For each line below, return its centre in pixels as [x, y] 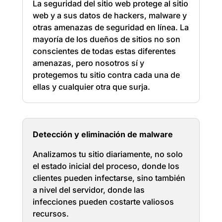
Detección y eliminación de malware [103, 134]
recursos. [52, 214]
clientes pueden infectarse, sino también [109, 178]
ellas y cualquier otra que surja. [91, 87]
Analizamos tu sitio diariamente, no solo [108, 154]
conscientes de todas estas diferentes [104, 51]
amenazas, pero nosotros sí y [88, 63]
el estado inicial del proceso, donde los [106, 166]
